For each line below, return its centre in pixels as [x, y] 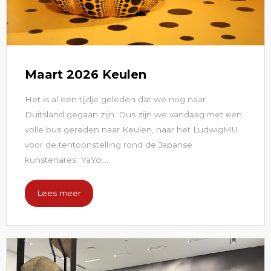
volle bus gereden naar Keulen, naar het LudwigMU [131, 129]
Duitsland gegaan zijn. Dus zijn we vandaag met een [133, 114]
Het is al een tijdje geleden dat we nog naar [115, 99]
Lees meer [59, 193]
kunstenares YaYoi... [67, 159]
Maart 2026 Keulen [86, 74]
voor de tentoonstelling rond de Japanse [109, 144]
